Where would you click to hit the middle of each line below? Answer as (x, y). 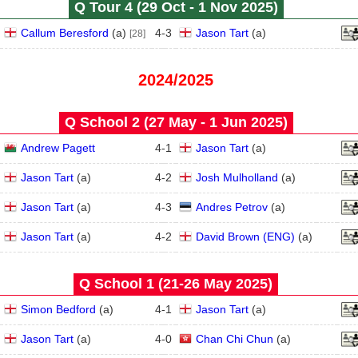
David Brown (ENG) (245, 237)
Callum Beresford (65, 33)
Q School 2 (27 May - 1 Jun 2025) (176, 122)
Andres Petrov (232, 207)
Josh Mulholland (237, 177)
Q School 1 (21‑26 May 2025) (176, 284)
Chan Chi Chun (235, 339)
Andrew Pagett (58, 148)
